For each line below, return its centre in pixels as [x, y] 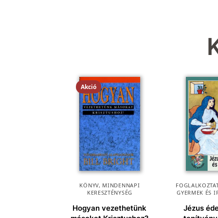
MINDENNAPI [121, 185]
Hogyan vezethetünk [110, 208]
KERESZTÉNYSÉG [109, 193]
